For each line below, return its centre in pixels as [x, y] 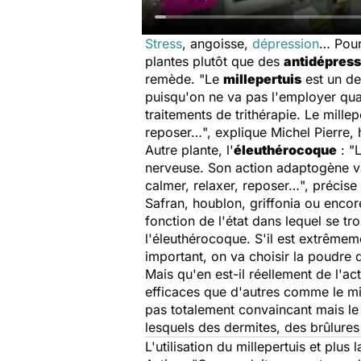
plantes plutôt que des [214, 61]
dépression [286, 44]
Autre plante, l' [189, 150]
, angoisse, [217, 44]
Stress [164, 44]
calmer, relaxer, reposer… [222, 185]
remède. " [175, 79]
